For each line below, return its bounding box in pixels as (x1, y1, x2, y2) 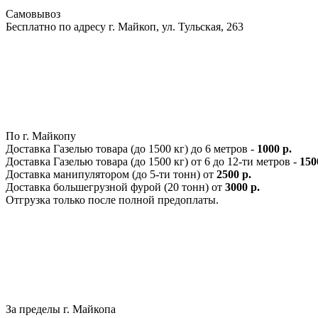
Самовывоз (6, 7, 60, 20)
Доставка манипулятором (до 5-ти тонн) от (6, 168, 216, 180)
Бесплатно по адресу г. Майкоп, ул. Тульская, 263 (6, 20, 243, 33)
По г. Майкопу (6, 129, 76, 142)
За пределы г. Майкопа (6, 302, 116, 315)
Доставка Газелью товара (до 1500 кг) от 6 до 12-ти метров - (6, 155, 300, 168)
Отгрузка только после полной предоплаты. (6, 193, 219, 206)
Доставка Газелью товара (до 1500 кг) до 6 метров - (6, 142, 257, 155)
